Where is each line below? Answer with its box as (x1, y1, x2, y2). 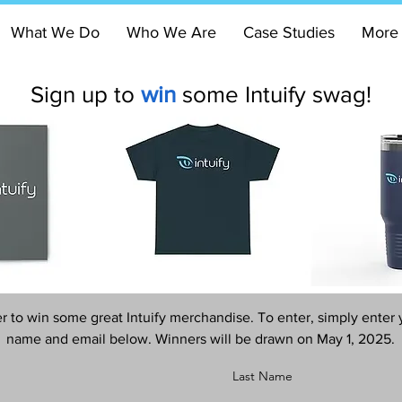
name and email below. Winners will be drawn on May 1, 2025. (5, 331, 395, 346)
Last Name (232, 368, 293, 384)
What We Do (11, 23, 100, 41)
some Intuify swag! (175, 82, 371, 107)
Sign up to (30, 82, 141, 107)
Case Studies (243, 23, 335, 41)
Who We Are (127, 23, 216, 41)
